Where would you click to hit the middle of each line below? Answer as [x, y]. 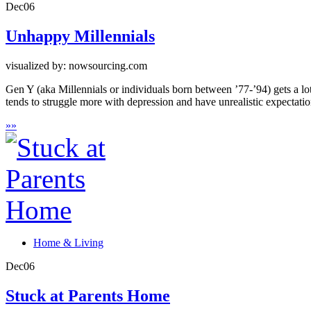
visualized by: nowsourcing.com [76, 66]
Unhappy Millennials [80, 36]
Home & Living [68, 243]
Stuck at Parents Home [88, 296]
